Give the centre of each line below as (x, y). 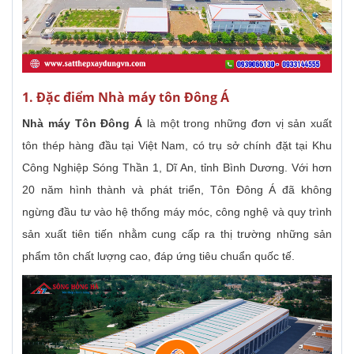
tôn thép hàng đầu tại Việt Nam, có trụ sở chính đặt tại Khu (177, 145)
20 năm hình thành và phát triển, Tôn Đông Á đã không (177, 189)
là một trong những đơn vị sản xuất (237, 123)
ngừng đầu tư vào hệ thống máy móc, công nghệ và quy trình (177, 211)
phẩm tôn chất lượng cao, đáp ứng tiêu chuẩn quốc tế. (158, 256)
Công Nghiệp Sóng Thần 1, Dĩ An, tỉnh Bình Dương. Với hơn (177, 167)
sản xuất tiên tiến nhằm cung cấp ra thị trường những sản (177, 233)
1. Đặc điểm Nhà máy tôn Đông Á (126, 97)
